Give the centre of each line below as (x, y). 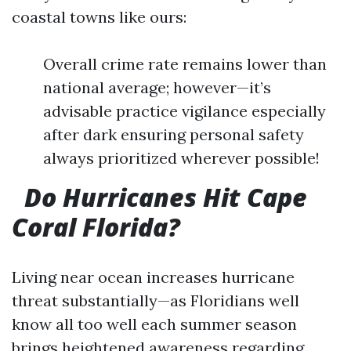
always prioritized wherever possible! (181, 158)
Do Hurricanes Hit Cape (166, 197)
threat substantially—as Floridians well (156, 300)
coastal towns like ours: (99, 17)
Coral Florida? (96, 227)
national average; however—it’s (157, 87)
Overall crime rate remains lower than (185, 64)
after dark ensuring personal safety (174, 134)
